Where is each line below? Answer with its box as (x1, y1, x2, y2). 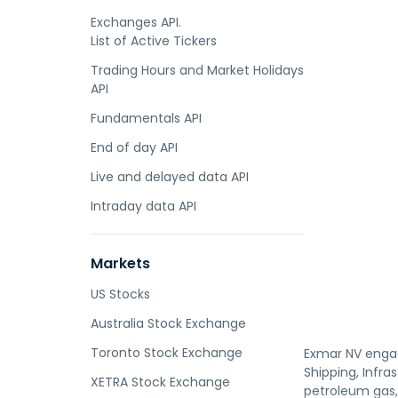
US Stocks (91, 285, 150, 303)
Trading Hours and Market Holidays (91, 61, 304, 79)
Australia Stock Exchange (91, 314, 246, 332)
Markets (91, 253, 150, 274)
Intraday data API (91, 197, 196, 215)
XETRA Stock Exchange (91, 373, 230, 391)
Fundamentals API (91, 109, 202, 127)
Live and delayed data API (91, 168, 249, 186)
